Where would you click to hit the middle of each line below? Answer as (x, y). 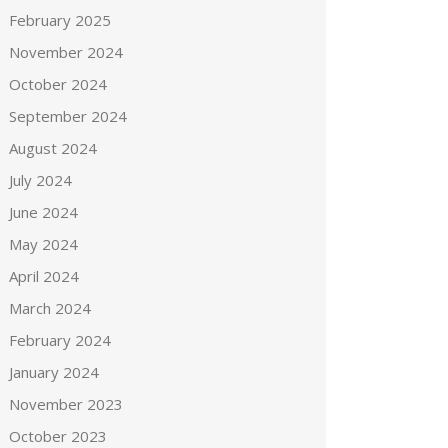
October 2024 (58, 84)
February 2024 (60, 340)
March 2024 (50, 308)
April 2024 (44, 276)
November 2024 (66, 52)
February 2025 (60, 20)
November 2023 (66, 404)
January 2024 (54, 372)
